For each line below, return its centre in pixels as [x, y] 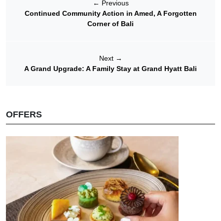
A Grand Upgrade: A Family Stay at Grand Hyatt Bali [110, 68]
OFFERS [24, 114]
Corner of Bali [110, 23]
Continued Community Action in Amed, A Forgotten [110, 13]
